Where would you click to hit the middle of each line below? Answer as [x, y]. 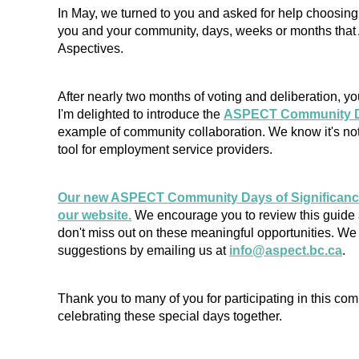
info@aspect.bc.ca [286, 250]
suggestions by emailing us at [143, 250]
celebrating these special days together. [170, 316]
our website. [95, 215]
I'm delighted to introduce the [141, 114]
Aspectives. [92, 48]
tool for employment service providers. [165, 149]
